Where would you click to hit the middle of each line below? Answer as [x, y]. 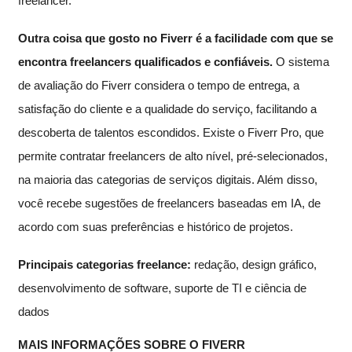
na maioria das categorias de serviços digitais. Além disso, [168, 179]
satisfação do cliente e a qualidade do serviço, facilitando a [167, 108]
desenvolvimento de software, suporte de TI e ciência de [162, 288]
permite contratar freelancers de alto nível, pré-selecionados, [173, 156]
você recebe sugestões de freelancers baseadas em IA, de [169, 203]
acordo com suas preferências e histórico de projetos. [156, 226]
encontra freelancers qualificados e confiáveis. [145, 61]
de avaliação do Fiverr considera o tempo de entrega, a [159, 85]
